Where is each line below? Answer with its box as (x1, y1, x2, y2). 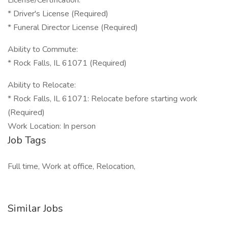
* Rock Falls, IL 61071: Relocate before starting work (8, 93, 197, 104)
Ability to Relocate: (8, 79, 76, 91)
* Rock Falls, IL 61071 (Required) (8, 58, 127, 69)
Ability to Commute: (8, 44, 78, 55)
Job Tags (8, 133, 46, 147)
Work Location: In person (8, 121, 96, 132)
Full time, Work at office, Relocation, (8, 161, 135, 172)
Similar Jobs (8, 202, 63, 215)
